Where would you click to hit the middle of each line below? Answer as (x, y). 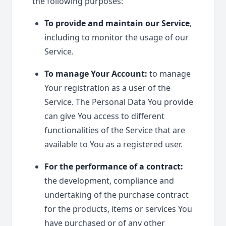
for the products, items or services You (118, 209)
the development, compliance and (109, 181)
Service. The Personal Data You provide (119, 102)
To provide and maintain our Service (117, 23)
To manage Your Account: (96, 74)
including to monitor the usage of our (117, 37)
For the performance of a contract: (114, 166)
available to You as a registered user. (114, 144)
